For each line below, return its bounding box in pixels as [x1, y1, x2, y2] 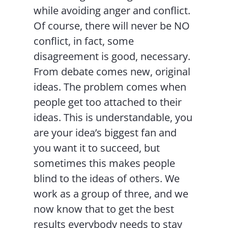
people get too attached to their [34, 95, 182, 109]
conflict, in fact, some [34, 34, 134, 48]
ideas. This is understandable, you [34, 110, 193, 124]
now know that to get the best [34, 202, 175, 216]
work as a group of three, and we [34, 187, 189, 201]
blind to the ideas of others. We [34, 172, 180, 185]
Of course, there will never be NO [34, 19, 190, 33]
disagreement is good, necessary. [34, 49, 191, 63]
